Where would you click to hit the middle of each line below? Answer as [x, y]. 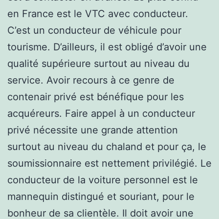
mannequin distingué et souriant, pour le [101, 196]
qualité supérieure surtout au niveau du [99, 63]
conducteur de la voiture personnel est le [103, 180]
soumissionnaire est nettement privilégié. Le [109, 163]
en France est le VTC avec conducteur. [98, 13]
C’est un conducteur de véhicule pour [94, 30]
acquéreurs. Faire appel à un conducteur [101, 113]
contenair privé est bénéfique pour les [96, 97]
